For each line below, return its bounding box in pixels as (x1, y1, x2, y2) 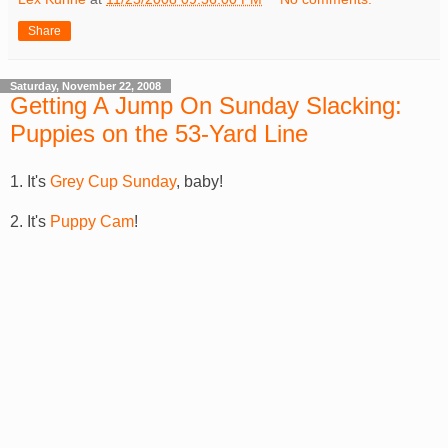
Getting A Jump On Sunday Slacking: (10, 92, 402, 120)
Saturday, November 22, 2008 (10, 80, 161, 93)
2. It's (10, 213, 50, 230)
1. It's (10, 173, 50, 190)
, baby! (176, 173, 223, 190)
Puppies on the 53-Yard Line (10, 120, 308, 148)
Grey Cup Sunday (50, 173, 176, 190)
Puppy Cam (50, 213, 134, 230)
